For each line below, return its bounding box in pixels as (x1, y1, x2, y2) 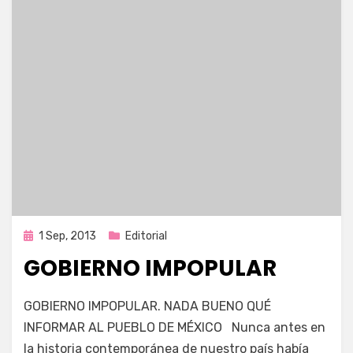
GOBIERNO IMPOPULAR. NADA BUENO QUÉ (24, 298, 271, 314)
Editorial (125, 229, 167, 243)
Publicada (23, 228, 72, 242)
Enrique (58, 292, 95, 307)
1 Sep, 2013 (39, 229, 96, 243)
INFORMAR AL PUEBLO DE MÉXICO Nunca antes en (24, 319, 325, 335)
